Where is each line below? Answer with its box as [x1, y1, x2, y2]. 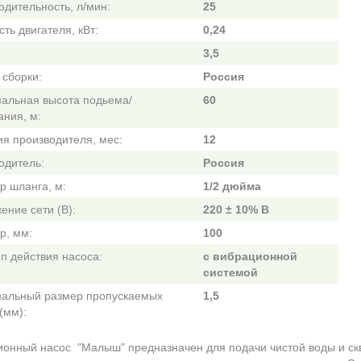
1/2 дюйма [202, 180, 261, 193]
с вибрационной [202, 250, 297, 263]
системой [202, 266, 258, 279]
